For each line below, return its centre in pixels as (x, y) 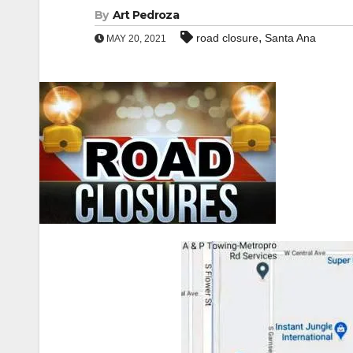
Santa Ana (290, 38)
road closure (227, 38)
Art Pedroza (145, 15)
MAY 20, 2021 (135, 39)
